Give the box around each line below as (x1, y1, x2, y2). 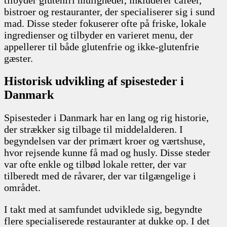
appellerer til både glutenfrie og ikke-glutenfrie (4, 41, 199, 52)
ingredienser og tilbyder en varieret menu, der (4, 29, 193, 41)
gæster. (4, 52, 33, 64)
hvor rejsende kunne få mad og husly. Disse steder (4, 146, 210, 158)
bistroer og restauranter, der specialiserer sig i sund (4, 6, 215, 17)
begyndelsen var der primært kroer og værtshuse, (4, 135, 205, 146)
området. (4, 181, 41, 193)
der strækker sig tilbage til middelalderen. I (4, 123, 183, 135)
